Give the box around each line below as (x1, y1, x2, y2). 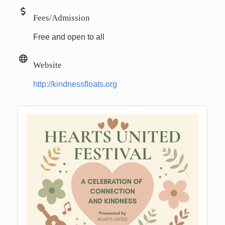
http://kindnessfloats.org (33, 79, 117, 88)
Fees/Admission (33, 13, 90, 22)
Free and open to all (33, 32, 104, 41)
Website (33, 60, 62, 69)
